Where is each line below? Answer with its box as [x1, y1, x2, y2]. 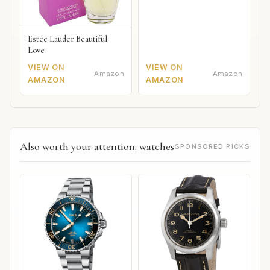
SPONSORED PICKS [175, 142, 250, 151]
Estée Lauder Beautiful [28, 34, 107, 45]
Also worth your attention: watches [20, 139, 174, 153]
